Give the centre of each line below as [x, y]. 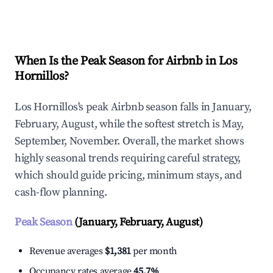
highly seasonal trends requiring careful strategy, [128, 158]
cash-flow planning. [61, 193]
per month [154, 251]
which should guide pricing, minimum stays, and [128, 175]
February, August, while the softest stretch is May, [129, 124]
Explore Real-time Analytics [97, 11]
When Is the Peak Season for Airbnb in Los [126, 62]
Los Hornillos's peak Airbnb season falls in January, [133, 107]
